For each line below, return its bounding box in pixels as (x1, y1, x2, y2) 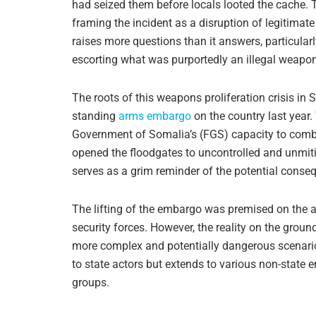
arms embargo (119, 109, 191, 123)
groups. (72, 275, 109, 289)
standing (72, 109, 119, 123)
